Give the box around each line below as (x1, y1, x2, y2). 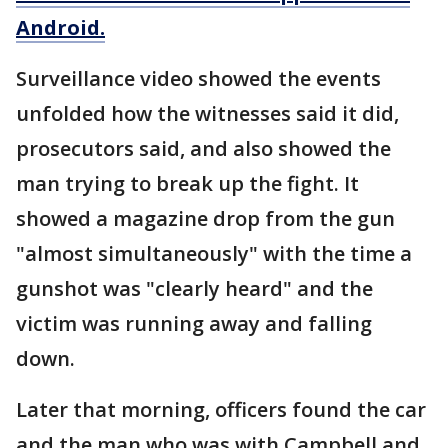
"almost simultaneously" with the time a (16, 240, 412, 268)
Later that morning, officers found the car (16, 396, 426, 424)
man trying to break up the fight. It (16, 170, 359, 198)
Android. (16, 14, 105, 42)
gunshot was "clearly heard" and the (16, 275, 373, 303)
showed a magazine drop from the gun (16, 205, 395, 233)
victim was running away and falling (16, 310, 372, 338)
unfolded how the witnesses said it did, (16, 100, 399, 128)
